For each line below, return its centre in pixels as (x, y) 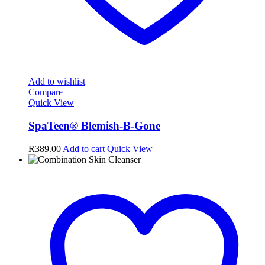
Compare (46, 92)
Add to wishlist (57, 82)
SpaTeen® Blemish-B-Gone (94, 125)
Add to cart (84, 148)
